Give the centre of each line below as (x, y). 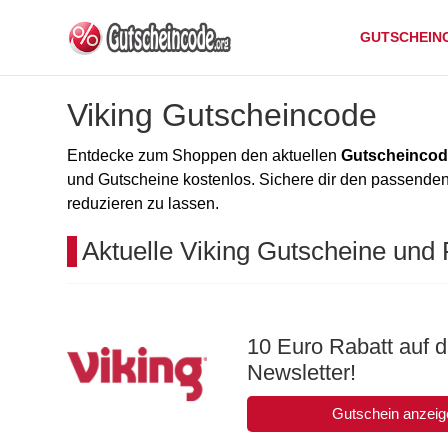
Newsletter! (301, 372)
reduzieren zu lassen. (143, 203)
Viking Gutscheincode (222, 115)
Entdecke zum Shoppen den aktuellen (204, 155)
